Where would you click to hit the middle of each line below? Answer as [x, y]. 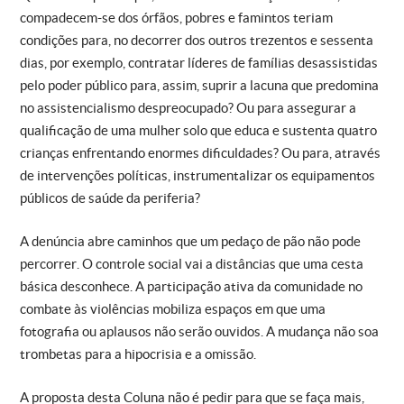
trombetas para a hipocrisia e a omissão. [138, 353]
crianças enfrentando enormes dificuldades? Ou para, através [200, 153]
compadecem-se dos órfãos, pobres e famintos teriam [176, 18]
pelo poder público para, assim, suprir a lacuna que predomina [199, 86]
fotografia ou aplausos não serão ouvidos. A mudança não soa [199, 331]
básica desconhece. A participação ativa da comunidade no [191, 286]
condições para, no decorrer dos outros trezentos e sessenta [197, 41]
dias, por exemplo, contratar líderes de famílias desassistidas [199, 63]
